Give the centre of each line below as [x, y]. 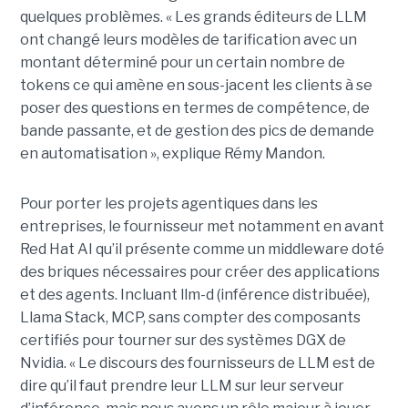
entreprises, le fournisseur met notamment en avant [202, 227]
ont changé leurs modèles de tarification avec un [188, 40]
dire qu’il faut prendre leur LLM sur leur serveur [182, 386]
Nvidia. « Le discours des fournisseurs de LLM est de [197, 363]
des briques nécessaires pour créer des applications [199, 272]
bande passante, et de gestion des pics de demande [197, 131]
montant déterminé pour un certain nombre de [182, 63]
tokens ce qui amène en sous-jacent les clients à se [196, 86]
